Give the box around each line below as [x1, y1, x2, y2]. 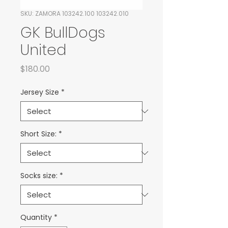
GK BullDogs [20, 22, 105, 43]
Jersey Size [20, 87, 59, 97]
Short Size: [20, 129, 56, 139]
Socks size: [20, 170, 58, 181]
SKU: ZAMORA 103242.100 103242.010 [20, 9, 129, 18]
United [20, 40, 66, 60]
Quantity [20, 212, 52, 222]
